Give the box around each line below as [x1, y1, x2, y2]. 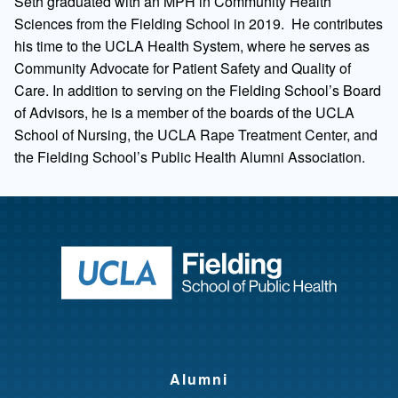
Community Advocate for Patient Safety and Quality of [14, 58, 351, 78]
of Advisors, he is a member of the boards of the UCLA [14, 102, 354, 123]
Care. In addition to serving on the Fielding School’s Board [14, 80, 381, 100]
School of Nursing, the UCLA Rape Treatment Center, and [14, 124, 378, 145]
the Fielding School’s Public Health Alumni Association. [14, 147, 365, 167]
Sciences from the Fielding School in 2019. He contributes [14, 13, 383, 34]
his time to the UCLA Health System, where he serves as [14, 36, 370, 56]
